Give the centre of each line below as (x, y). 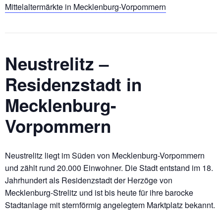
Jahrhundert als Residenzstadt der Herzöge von (89, 180)
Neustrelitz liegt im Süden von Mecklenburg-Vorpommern (105, 155)
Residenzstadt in (73, 84)
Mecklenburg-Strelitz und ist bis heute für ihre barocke (99, 192)
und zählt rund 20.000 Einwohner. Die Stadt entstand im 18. (109, 167)
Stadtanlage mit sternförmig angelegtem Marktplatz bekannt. (110, 205)
